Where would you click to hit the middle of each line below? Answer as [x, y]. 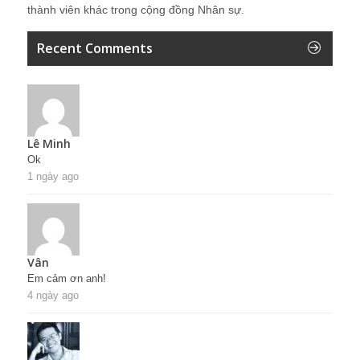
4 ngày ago [53, 296]
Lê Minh [49, 144]
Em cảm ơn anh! [67, 279]
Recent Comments [95, 49]
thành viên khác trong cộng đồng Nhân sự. [136, 10]
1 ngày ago [53, 177]
